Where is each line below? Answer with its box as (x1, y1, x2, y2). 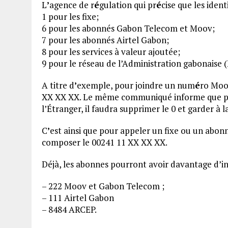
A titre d (42, 79, 74, 91)
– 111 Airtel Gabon (42, 192, 114, 204)
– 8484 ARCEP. (42, 204, 97, 215)
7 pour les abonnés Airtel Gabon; (42, 34, 169, 46)
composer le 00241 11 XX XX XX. (42, 136, 167, 148)
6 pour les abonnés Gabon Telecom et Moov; (42, 22, 215, 34)
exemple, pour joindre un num (77, 79, 195, 91)
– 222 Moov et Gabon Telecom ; (42, 180, 164, 192)
